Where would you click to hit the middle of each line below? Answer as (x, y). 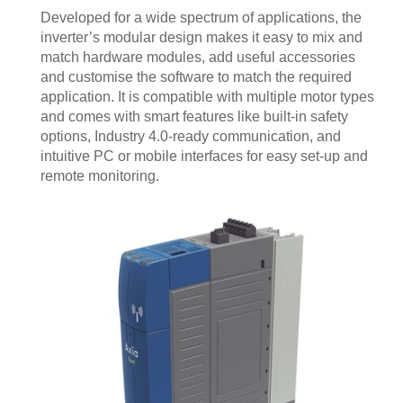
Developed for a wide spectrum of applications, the (201, 17)
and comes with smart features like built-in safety (194, 116)
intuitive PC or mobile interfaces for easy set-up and (204, 156)
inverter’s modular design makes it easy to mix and (201, 37)
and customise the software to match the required (196, 76)
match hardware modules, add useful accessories (198, 57)
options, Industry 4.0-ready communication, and (191, 136)
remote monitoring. (100, 175)
